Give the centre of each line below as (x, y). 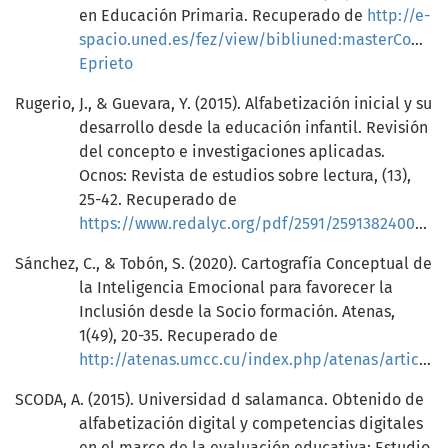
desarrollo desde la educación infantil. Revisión (253, 128)
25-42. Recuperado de (158, 200)
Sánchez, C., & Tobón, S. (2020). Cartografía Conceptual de (223, 264)
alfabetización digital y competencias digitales (251, 424)
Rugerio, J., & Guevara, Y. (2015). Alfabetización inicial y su (223, 104)
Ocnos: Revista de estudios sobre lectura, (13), (245, 176)
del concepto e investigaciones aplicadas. (232, 152)
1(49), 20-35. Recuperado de (178, 336)
